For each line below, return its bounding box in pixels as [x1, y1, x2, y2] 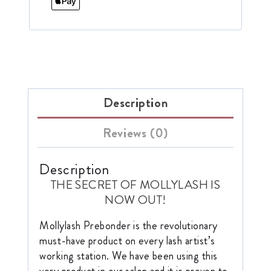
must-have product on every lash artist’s [39, 232, 215, 249]
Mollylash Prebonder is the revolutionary [39, 217, 218, 233]
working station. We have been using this [39, 247, 218, 264]
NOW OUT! [105, 191, 166, 209]
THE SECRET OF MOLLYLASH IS [50, 175, 221, 194]
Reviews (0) [103, 123, 168, 143]
